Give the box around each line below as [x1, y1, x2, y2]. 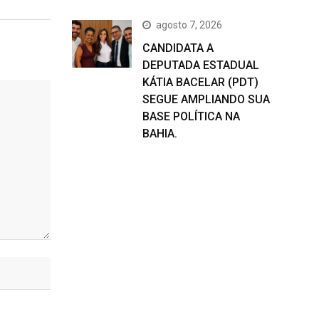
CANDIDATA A [142, 41, 214, 55]
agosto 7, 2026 [156, 19, 222, 31]
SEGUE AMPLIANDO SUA [142, 93, 270, 106]
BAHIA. [142, 127, 177, 140]
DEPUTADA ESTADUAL [142, 58, 259, 72]
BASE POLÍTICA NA [142, 110, 240, 123]
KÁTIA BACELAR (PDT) [142, 75, 258, 89]
